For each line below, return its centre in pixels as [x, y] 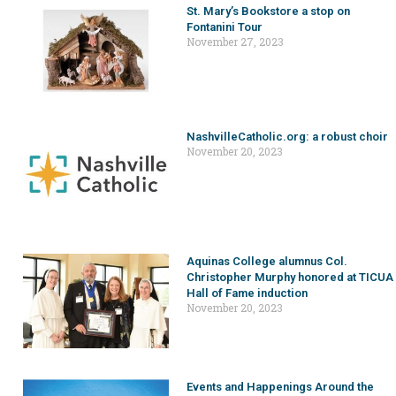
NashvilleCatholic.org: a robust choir [287, 136]
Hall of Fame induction [247, 293]
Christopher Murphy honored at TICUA [289, 278]
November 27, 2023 [235, 41]
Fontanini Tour [224, 27]
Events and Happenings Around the [280, 387]
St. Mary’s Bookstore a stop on [268, 11]
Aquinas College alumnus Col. [267, 262]
